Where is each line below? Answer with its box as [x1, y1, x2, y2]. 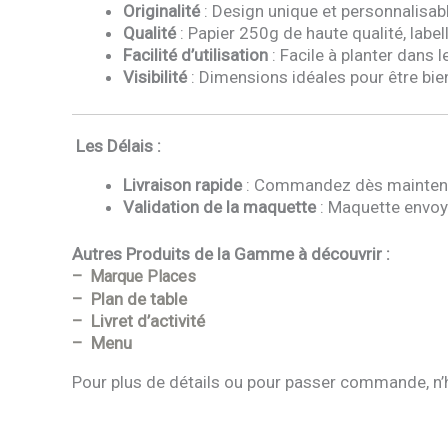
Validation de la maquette [123, 196, 316, 217]
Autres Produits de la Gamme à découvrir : [72, 244, 390, 265]
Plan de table [87, 289, 187, 310]
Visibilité [123, 67, 187, 88]
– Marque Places [72, 267, 200, 287]
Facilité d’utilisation [123, 45, 268, 66]
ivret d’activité [100, 311, 205, 332]
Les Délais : [72, 135, 161, 156]
